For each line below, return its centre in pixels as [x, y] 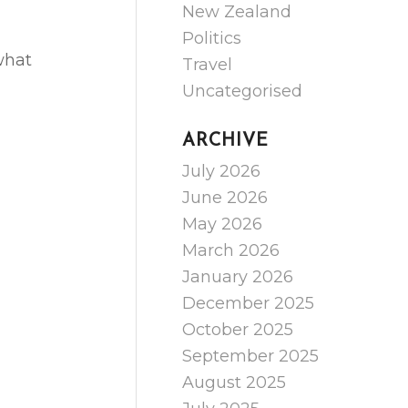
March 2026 [231, 250]
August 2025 [235, 382]
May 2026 [223, 224]
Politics [212, 38]
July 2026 [222, 171]
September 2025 [251, 356]
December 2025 [249, 303]
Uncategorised [243, 91]
